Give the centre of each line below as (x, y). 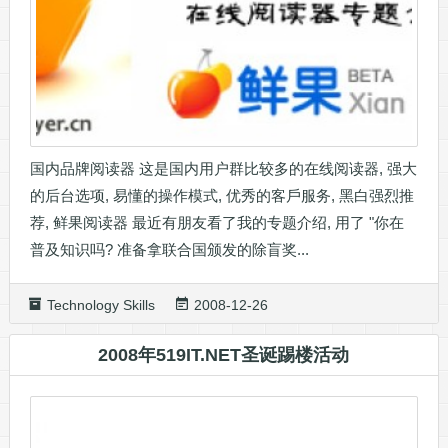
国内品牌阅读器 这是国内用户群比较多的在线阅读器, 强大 (223, 168)
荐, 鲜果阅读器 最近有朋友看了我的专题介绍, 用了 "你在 (216, 222)
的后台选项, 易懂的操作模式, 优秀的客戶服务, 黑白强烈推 (221, 195)
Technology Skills (100, 304)
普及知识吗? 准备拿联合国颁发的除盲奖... (169, 249)
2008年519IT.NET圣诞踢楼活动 (224, 354)
